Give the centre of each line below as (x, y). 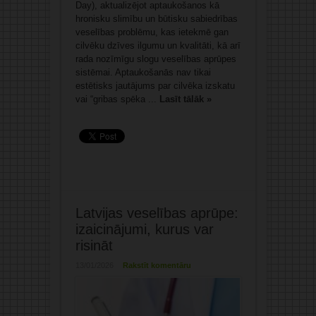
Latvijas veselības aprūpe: (157, 213)
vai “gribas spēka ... (117, 99)
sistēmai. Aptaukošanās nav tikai (143, 73)
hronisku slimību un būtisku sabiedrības (156, 19)
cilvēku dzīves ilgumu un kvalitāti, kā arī (158, 46)
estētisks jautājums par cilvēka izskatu (155, 86)
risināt (94, 246)
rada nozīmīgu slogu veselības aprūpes (156, 59)
